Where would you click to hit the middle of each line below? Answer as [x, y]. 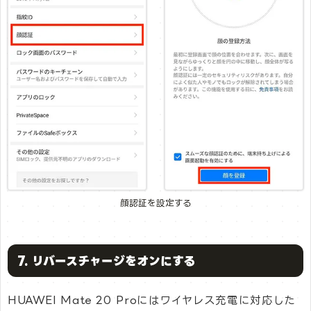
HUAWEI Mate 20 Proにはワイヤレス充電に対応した [152, 300]
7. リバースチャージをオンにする [106, 260]
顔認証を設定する [155, 202]
